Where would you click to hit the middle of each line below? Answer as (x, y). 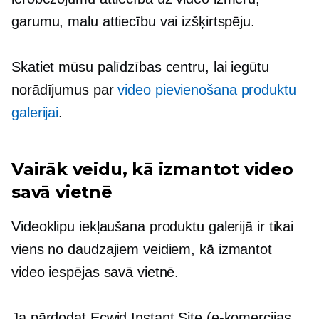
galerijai (35, 112)
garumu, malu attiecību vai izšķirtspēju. (133, 21)
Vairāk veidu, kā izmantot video (152, 169)
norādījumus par (65, 89)
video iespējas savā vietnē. (95, 272)
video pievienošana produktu (207, 89)
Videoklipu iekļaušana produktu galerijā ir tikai (153, 226)
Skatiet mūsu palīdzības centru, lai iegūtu (140, 67)
